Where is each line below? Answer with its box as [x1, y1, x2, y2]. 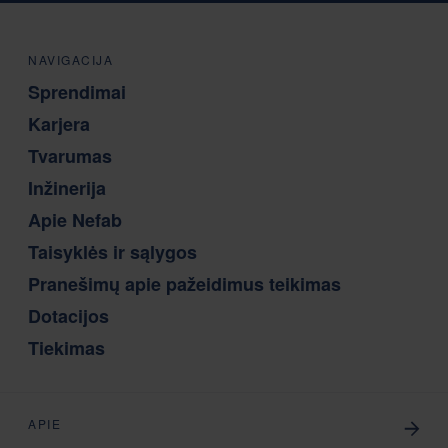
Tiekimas [28, 335, 105, 362]
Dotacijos [28, 303, 109, 330]
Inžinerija [28, 175, 106, 202]
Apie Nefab [28, 207, 122, 234]
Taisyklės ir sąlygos [28, 239, 197, 266]
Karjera [28, 111, 90, 138]
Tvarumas [28, 143, 112, 170]
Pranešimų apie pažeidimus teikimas [28, 271, 341, 298]
